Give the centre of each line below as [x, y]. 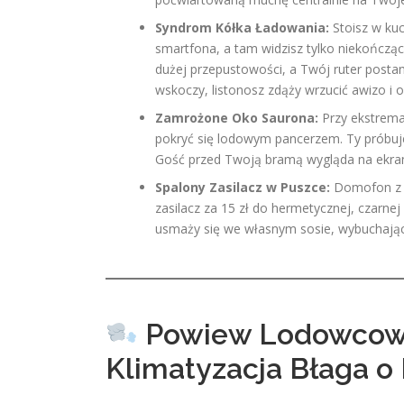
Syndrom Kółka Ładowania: [242, 28]
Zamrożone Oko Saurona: [237, 118]
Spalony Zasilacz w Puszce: [243, 187]
